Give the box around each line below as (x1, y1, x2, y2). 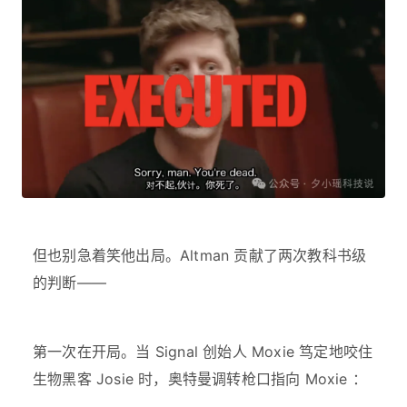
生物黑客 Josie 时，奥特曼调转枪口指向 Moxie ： (33, 369, 368, 388)
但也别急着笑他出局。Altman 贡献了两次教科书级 (33, 245, 367, 264)
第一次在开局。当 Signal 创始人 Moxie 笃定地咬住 (33, 342, 373, 361)
